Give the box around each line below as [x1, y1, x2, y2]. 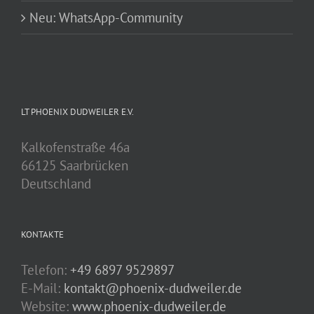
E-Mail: [21, 280, 64, 297]
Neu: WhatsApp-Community [29, 9, 183, 27]
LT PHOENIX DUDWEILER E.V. [21, 106, 134, 118]
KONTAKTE [21, 228, 64, 241]
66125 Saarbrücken [21, 157, 128, 175]
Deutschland [21, 175, 91, 193]
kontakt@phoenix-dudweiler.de [64, 280, 242, 297]
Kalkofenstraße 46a [21, 139, 130, 156]
